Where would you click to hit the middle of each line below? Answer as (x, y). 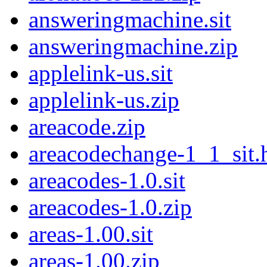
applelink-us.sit (101, 73)
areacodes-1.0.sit (107, 181)
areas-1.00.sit (91, 234)
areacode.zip (87, 127)
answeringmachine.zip (133, 46)
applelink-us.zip (104, 100)
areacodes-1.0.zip (110, 207)
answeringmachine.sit (130, 20)
